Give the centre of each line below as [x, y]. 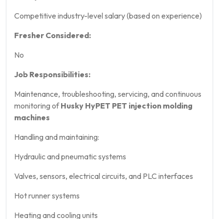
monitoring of [37, 105]
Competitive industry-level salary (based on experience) [108, 15]
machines [32, 117]
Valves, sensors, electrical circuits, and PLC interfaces [104, 176]
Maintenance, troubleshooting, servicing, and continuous [108, 94]
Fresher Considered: [53, 35]
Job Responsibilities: [52, 74]
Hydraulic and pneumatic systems [70, 156]
